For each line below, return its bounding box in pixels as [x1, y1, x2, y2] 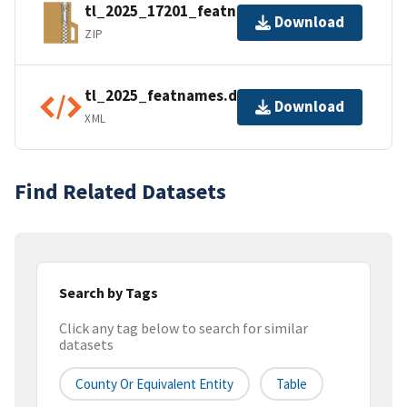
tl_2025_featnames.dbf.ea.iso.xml [84, 85, 329, 106]
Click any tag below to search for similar [59, 319, 308, 338]
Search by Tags [59, 283, 158, 302]
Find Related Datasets [15, 176, 226, 205]
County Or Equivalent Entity [75, 375, 233, 393]
